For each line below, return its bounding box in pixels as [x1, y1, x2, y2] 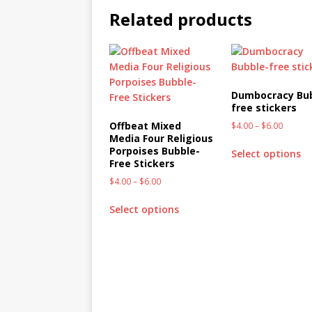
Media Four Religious [109, 131, 213, 145]
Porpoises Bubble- [109, 143, 200, 157]
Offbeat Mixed [109, 118, 181, 132]
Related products [109, 7, 252, 31]
